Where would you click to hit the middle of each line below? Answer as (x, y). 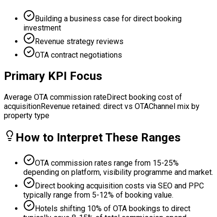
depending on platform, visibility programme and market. (118, 172)
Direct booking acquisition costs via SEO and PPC (119, 186)
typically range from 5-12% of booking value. (98, 195)
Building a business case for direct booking (108, 19)
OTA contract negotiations (78, 55)
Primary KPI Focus (53, 76)
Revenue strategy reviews (79, 42)
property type (27, 116)
